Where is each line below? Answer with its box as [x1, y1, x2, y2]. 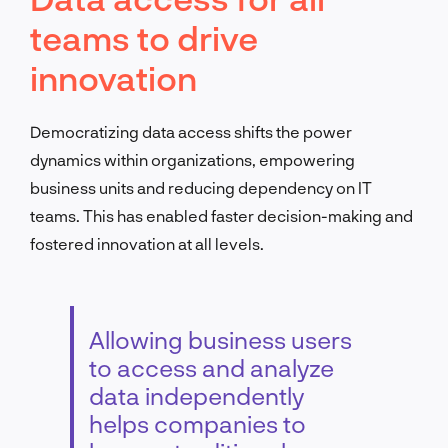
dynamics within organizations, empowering [30, 149, 355, 169]
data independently [89, 380, 304, 410]
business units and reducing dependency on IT [30, 177, 372, 197]
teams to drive [30, 16, 258, 58]
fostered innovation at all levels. [30, 233, 264, 253]
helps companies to [89, 408, 306, 438]
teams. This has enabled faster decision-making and [30, 205, 413, 225]
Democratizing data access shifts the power [30, 121, 352, 141]
